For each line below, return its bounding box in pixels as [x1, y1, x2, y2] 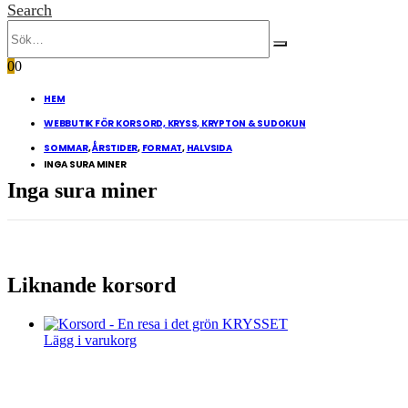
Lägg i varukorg [44, 331, 137, 348]
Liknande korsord [7, 272, 176, 297]
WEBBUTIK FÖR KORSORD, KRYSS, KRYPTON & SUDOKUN [44, 117, 306, 130]
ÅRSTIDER [92, 141, 138, 155]
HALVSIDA [186, 141, 232, 155]
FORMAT [141, 141, 182, 155]
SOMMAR [44, 141, 88, 155]
